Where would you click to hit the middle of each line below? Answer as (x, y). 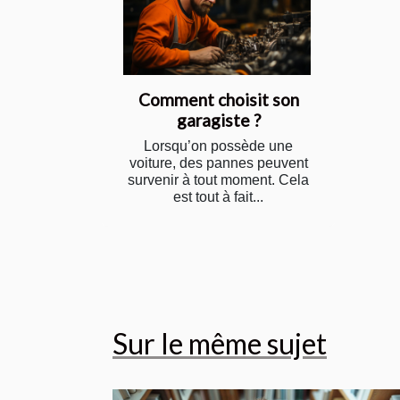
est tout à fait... (218, 196)
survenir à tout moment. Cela (218, 179)
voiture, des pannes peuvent (218, 162)
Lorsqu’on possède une (218, 146)
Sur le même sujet (220, 343)
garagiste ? (218, 120)
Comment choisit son (218, 99)
